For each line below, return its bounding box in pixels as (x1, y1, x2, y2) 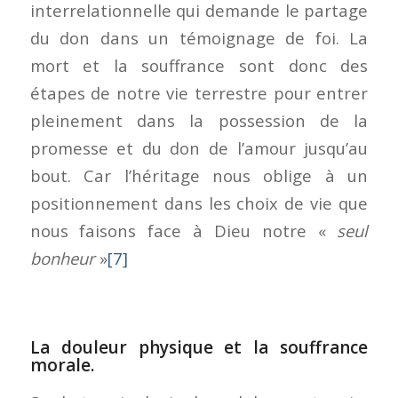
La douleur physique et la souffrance (29, 335, 369, 359)
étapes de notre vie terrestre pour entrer (29, 81, 369, 104)
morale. (29, 353, 94, 377)
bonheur (29, 246, 95, 269)
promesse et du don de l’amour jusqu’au (29, 136, 369, 159)
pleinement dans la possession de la (29, 108, 369, 131)
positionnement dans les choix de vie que (29, 191, 369, 214)
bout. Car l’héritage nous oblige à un (29, 163, 369, 187)
